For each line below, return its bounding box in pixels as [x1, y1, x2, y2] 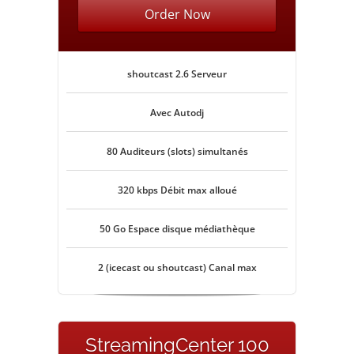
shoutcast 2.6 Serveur [127, 67, 227, 81]
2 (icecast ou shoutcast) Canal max [97, 261, 257, 274]
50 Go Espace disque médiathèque [99, 222, 255, 235]
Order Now [144, 6, 210, 23]
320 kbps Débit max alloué [117, 183, 237, 197]
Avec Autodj [150, 106, 204, 119]
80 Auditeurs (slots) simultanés [106, 145, 248, 158]
